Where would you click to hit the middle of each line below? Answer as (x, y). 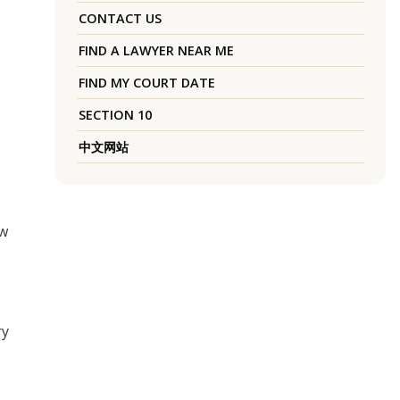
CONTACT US (120, 19)
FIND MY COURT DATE (146, 83)
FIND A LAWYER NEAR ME (156, 51)
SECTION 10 (115, 115)
